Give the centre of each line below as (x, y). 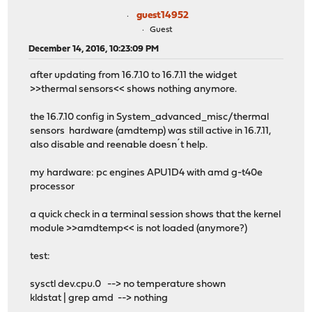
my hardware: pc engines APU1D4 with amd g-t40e (147, 173)
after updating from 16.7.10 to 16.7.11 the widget (134, 76)
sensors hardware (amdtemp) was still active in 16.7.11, (151, 132)
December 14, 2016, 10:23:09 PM (94, 49)
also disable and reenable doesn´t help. (119, 146)
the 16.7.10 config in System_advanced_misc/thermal (150, 118)
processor (53, 187)
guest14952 (162, 15)
